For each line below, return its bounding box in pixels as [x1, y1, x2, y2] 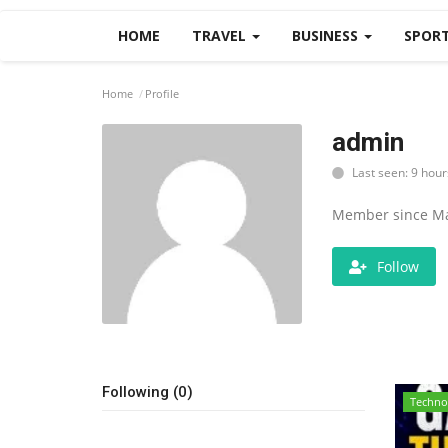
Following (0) [102, 383, 193, 401]
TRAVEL [192, 26, 250, 45]
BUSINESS [292, 26, 362, 45]
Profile [145, 86, 179, 101]
